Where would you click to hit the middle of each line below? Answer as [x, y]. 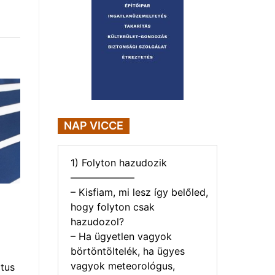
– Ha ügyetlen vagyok [121, 236]
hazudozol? [97, 221]
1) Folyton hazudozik [119, 162]
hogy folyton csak [113, 207]
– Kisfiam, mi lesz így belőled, [139, 192]
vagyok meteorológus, [123, 265]
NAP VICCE [94, 125]
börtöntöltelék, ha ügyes [128, 251]
